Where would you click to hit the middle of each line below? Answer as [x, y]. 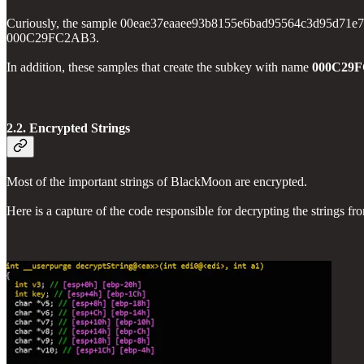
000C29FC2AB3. [53, 37]
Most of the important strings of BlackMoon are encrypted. [157, 182]
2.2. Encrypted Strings [68, 128]
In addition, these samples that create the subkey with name [159, 67]
